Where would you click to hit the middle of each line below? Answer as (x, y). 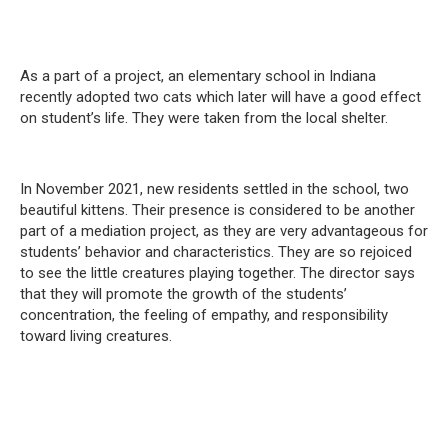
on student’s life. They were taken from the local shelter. (204, 117)
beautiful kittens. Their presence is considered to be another (217, 209)
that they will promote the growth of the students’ (183, 293)
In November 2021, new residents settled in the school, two (214, 188)
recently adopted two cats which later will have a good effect (220, 96)
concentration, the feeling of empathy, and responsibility (204, 314)
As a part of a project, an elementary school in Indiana (198, 75)
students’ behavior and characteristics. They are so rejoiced (216, 251)
